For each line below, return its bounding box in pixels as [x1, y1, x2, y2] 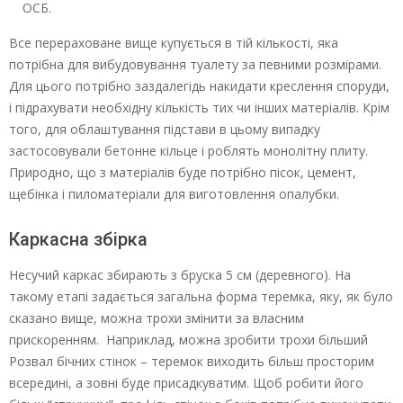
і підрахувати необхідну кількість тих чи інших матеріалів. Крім [9, 99, 390, 117]
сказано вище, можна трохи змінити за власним [9, 309, 304, 327]
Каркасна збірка [9, 228, 148, 251]
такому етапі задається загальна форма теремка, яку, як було [9, 288, 393, 306]
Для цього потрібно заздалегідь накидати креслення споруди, [9, 77, 390, 95]
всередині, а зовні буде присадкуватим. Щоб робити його [9, 374, 363, 392]
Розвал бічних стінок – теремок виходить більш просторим [9, 353, 374, 371]
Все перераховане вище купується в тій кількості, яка [9, 34, 338, 52]
